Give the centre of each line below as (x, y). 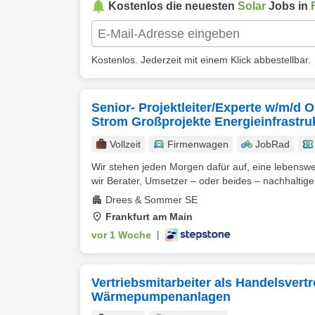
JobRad (272, 144)
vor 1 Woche (121, 235)
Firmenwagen (198, 144)
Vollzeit (125, 144)
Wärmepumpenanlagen (161, 297)
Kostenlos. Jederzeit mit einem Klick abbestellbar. (201, 60)
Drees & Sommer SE (152, 200)
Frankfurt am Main (149, 217)
